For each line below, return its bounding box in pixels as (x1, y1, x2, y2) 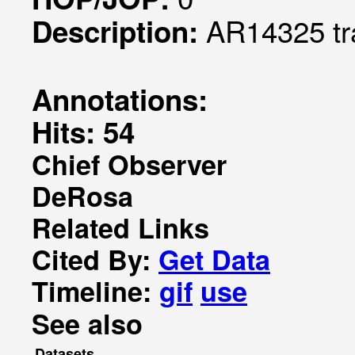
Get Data (158, 240, 270, 278)
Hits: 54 (32, 111, 135, 152)
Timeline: (32, 272, 159, 310)
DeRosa (32, 177, 133, 215)
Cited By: (32, 240, 158, 278)
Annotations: (32, 78, 208, 120)
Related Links (32, 208, 209, 246)
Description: (32, 10, 206, 52)
